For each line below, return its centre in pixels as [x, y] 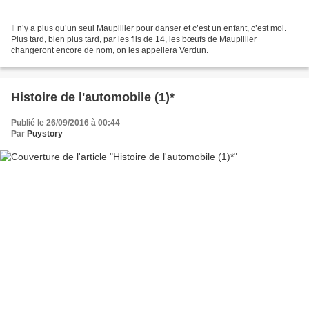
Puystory [45, 134]
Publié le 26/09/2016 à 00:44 [66, 123]
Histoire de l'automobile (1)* [93, 98]
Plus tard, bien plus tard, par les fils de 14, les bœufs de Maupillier [134, 40]
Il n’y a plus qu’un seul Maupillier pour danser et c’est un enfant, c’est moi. [149, 29]
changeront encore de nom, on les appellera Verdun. [110, 51]
